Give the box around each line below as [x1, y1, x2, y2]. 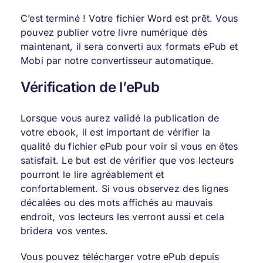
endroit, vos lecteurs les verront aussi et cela [20, 210, 224, 222]
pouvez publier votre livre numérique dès [20, 26, 208, 39]
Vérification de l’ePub [20, 79, 160, 96]
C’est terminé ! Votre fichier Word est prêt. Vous [20, 12, 238, 25]
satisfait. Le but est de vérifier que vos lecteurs [20, 154, 234, 166]
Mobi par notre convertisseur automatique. [20, 55, 214, 67]
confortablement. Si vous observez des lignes [20, 182, 229, 194]
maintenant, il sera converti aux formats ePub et [20, 41, 238, 53]
